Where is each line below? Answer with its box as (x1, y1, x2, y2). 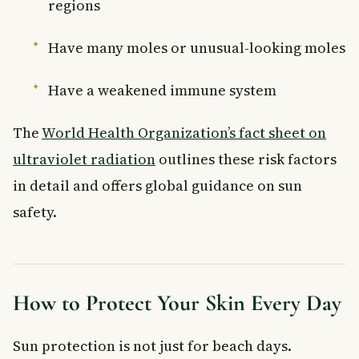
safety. (13, 201, 57, 222)
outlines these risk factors (155, 148, 337, 169)
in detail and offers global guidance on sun (13, 175, 302, 196)
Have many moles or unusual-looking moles (48, 37, 345, 58)
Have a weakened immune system (48, 79, 276, 100)
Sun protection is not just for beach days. (13, 335, 292, 356)
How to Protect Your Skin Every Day (13, 288, 341, 317)
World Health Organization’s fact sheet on (42, 122, 326, 143)
